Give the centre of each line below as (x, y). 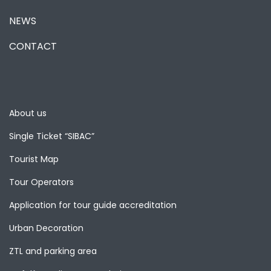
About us (28, 113)
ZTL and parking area (53, 251)
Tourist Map (34, 159)
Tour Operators (41, 182)
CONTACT (33, 46)
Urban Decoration (46, 228)
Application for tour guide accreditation (93, 205)
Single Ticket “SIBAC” (52, 136)
